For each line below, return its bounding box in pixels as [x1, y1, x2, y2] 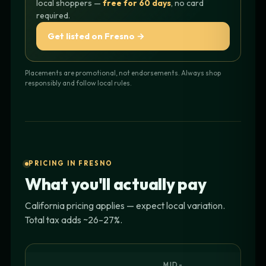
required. [36, 9, 70, 21]
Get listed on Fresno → [47, 30, 145, 42]
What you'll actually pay [25, 173, 207, 195]
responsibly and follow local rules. [25, 78, 132, 87]
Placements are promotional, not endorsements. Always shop [25, 68, 221, 77]
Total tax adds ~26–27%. [25, 214, 122, 226]
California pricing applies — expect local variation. [25, 199, 225, 212]
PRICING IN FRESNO [28, 159, 113, 168]
